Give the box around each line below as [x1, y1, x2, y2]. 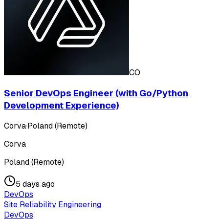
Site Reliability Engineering [4, 199, 101, 210]
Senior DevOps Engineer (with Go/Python [4, 87, 188, 99]
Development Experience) [4, 99, 119, 111]
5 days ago [16, 178, 55, 189]
